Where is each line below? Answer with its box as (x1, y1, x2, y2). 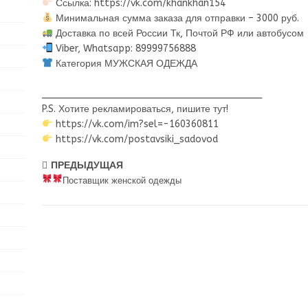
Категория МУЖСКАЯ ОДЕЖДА (52, 58, 197, 69)
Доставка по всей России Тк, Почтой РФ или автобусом (52, 27, 304, 39)
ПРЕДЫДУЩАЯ (50, 159, 123, 171)
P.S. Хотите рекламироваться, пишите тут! (41, 103, 228, 115)
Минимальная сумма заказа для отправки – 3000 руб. (52, 12, 299, 24)
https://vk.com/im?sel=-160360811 (52, 118, 219, 130)
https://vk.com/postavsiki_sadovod (52, 133, 218, 145)
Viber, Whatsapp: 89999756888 (52, 43, 196, 54)
